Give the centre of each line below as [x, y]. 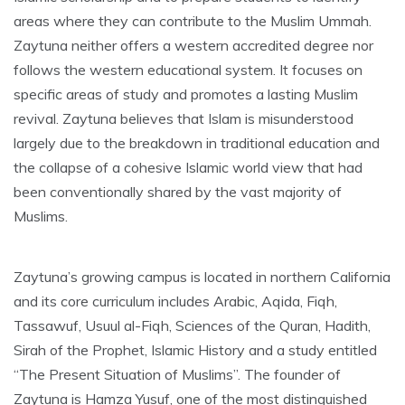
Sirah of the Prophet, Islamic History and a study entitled [195, 350]
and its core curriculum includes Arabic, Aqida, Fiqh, [175, 301]
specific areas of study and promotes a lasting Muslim [186, 94]
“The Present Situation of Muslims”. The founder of [177, 375]
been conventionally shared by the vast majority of [178, 192]
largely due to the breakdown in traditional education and [197, 143]
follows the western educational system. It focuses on [188, 70]
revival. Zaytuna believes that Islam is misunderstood [184, 119]
